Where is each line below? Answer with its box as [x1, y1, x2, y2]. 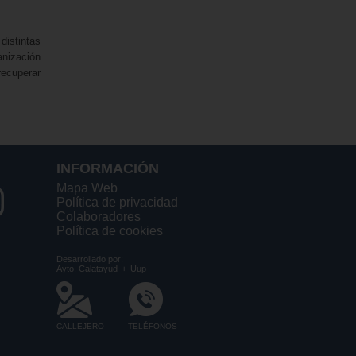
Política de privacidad [56, 195, 178, 209]
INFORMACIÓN [56, 161, 159, 176]
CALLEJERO [56, 322, 104, 331]
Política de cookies [56, 224, 163, 238]
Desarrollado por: [56, 254, 123, 264]
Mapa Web [56, 181, 118, 195]
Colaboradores [56, 210, 141, 223]
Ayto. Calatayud [56, 264, 118, 273]
